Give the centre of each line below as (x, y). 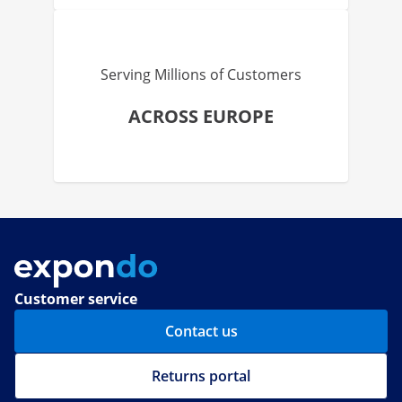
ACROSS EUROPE (201, 116)
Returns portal (201, 376)
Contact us (201, 332)
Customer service (76, 299)
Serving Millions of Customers (201, 74)
